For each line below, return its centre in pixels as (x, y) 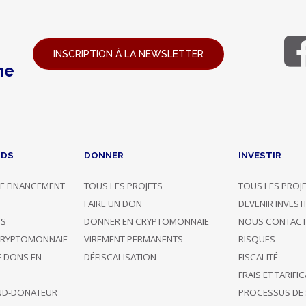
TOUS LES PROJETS (123, 186)
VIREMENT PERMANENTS (133, 239)
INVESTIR (260, 155)
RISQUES (257, 239)
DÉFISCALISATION (120, 257)
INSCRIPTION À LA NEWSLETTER (128, 54)
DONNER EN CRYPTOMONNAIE (146, 222)
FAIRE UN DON (113, 204)
